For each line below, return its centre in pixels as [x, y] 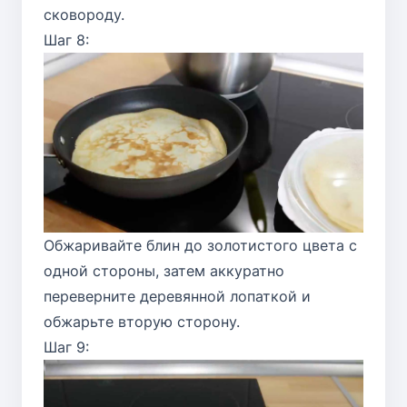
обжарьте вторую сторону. [142, 322]
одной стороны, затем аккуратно [164, 271]
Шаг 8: [66, 40]
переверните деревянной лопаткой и [177, 297]
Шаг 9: [66, 347]
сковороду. [84, 15]
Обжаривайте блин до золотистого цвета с [200, 246]
